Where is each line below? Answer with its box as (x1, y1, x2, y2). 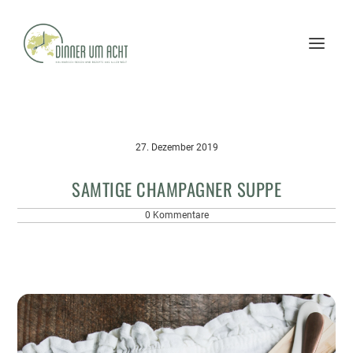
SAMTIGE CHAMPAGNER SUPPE (72, 176, 281, 202)
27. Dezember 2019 (135, 142, 218, 153)
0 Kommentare (144, 210, 209, 221)
